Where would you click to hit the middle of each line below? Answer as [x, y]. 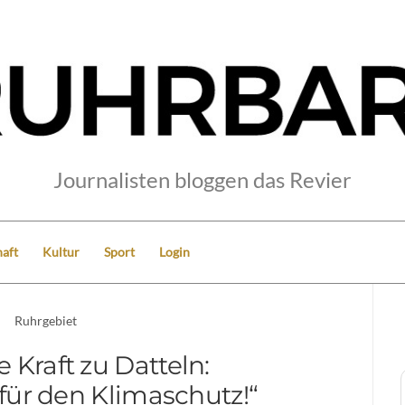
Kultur [61, 251]
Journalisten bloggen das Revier [202, 179]
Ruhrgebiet [46, 320]
